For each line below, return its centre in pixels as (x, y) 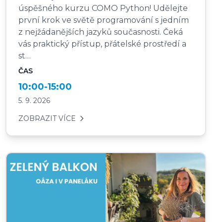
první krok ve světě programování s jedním (103, 20)
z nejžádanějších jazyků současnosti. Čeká (100, 32)
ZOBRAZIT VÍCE (47, 118)
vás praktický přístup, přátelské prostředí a (102, 44)
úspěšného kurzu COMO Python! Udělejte (103, 8)
